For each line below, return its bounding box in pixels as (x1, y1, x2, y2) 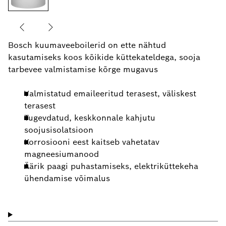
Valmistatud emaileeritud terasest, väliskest (24, 88, 196, 99)
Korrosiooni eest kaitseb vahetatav (24, 136, 159, 147)
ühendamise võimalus (24, 173, 110, 184)
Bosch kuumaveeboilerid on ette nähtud (8, 39, 166, 50)
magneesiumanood (24, 148, 99, 159)
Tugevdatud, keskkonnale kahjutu (24, 112, 155, 123)
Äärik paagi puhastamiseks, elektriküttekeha (24, 160, 198, 172)
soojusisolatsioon (24, 124, 93, 135)
